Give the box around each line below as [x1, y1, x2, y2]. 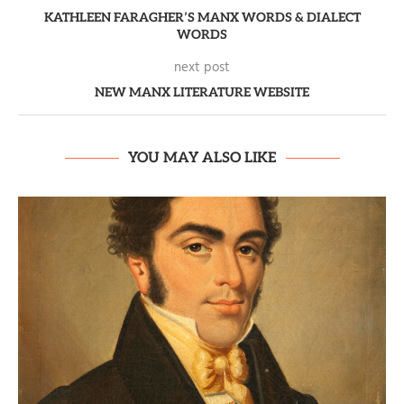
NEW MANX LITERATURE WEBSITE [95, 85, 309, 101]
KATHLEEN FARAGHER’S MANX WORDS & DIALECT [43, 10, 361, 26]
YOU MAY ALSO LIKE [127, 150, 277, 168]
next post [174, 57, 230, 79]
